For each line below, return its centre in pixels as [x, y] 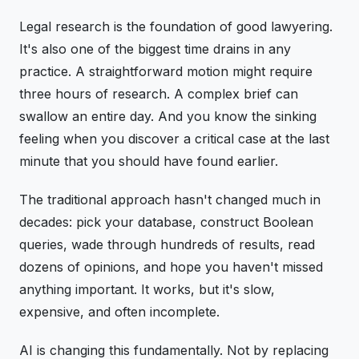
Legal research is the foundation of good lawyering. [176, 26]
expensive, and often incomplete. [119, 312]
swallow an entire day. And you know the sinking [168, 116]
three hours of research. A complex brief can [159, 94]
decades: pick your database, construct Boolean [166, 222]
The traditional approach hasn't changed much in [170, 200]
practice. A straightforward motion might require [166, 71]
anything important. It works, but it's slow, [147, 289]
